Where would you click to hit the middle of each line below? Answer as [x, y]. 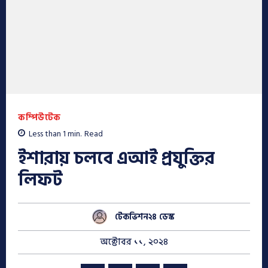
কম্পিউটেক [39, 117]
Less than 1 [47, 134]
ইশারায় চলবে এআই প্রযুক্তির [116, 159]
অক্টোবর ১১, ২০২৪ [134, 242]
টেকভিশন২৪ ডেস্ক [144, 217]
